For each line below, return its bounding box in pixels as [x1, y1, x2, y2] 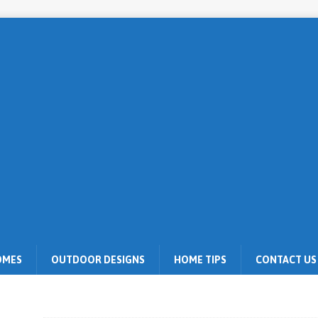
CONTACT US [256, 254, 317, 265]
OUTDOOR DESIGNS [51, 254, 145, 265]
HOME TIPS [174, 254, 226, 265]
